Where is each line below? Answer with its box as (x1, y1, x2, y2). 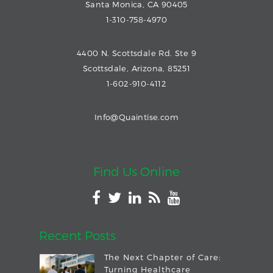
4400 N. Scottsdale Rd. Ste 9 (76, 48, 197, 58)
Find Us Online (93, 164, 180, 179)
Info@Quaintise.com (94, 112, 179, 122)
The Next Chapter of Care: (104, 252, 222, 263)
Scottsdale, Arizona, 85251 (82, 63, 191, 74)
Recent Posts (39, 228, 116, 243)
